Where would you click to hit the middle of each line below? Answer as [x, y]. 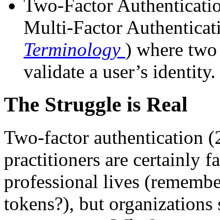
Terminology [74, 49]
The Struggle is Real [96, 104]
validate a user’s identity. [120, 71]
